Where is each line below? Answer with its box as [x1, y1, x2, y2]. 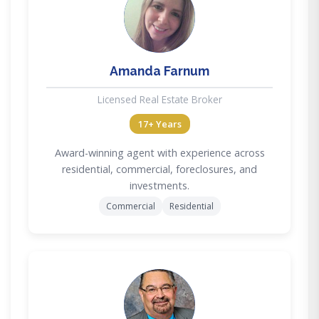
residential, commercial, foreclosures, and [62, 162, 257, 176]
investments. [130, 178, 189, 192]
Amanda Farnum [110, 63, 209, 78]
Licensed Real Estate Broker [97, 92, 222, 106]
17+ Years [137, 117, 182, 130]
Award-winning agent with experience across [54, 145, 265, 159]
